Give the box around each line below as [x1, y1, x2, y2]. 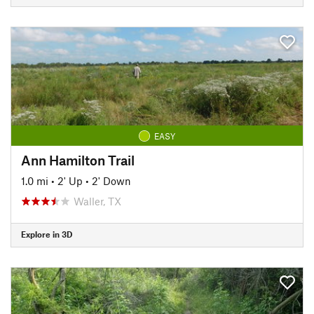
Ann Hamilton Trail [21, 151, 135, 168]
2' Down [92, 174, 131, 187]
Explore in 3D [21, 229, 72, 239]
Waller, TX [74, 194, 121, 207]
